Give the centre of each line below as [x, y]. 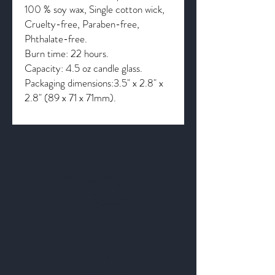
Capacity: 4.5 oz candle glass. [83, 68]
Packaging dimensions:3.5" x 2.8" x [94, 83]
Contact [98, 256]
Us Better [98, 200]
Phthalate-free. [56, 39]
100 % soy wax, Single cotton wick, [95, 9]
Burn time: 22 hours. [67, 53]
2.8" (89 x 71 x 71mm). [70, 98]
